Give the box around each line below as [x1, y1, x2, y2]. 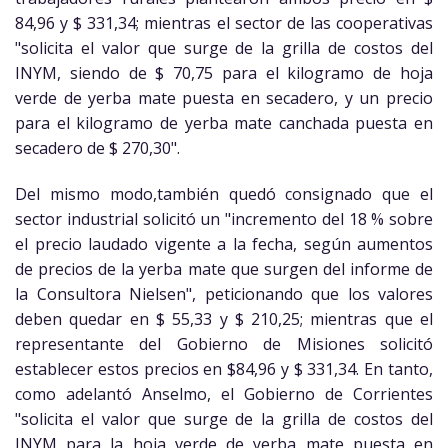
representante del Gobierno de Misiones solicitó [15, 333, 433, 356]
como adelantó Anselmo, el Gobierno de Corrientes [15, 383, 433, 406]
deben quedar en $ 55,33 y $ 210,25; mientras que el [15, 308, 433, 331]
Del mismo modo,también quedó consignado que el [15, 183, 433, 206]
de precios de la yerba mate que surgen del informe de [15, 258, 433, 281]
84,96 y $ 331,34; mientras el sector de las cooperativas [15, 12, 433, 35]
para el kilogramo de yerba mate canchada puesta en [15, 112, 433, 135]
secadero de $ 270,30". [15, 137, 180, 160]
